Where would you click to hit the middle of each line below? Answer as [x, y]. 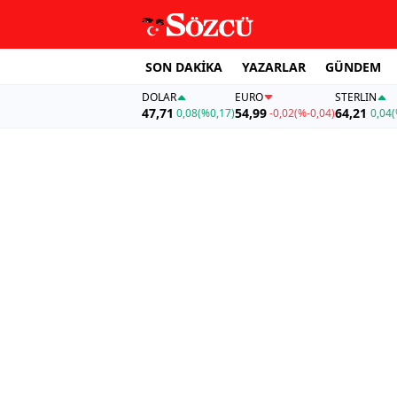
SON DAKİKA [184, 66]
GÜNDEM [353, 66]
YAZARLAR [274, 66]
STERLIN [356, 97]
